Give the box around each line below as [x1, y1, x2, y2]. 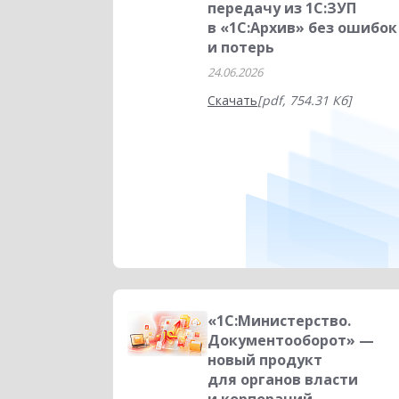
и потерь [208, 37, 274, 57]
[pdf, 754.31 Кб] [257, 92, 352, 109]
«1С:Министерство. [208, 311, 351, 330]
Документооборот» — [208, 330, 374, 350]
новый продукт [208, 350, 322, 370]
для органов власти [208, 370, 358, 389]
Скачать [208, 92, 257, 109]
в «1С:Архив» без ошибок [208, 18, 397, 37]
